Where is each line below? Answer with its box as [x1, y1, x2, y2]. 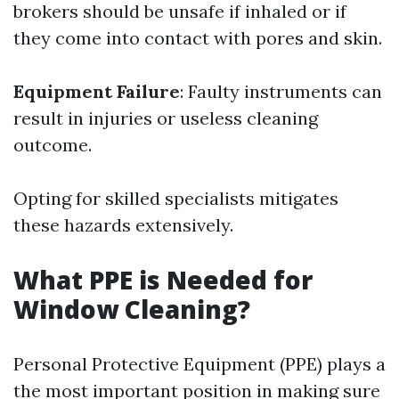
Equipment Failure [13, 80, 180, 102]
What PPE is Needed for [13, 263, 313, 297]
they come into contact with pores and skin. [13, 27, 382, 49]
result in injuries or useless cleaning [13, 107, 318, 129]
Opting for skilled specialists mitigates [13, 187, 338, 209]
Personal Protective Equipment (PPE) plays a [13, 353, 386, 375]
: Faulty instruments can [180, 80, 382, 102]
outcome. [13, 134, 92, 156]
